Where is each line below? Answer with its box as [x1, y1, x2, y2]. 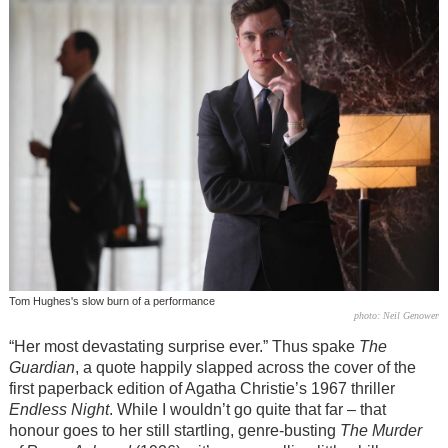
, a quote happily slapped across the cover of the [74, 359, 416, 377]
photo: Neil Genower [354, 309, 440, 321]
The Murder [339, 422, 422, 440]
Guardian [8, 359, 75, 377]
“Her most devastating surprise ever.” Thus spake [8, 338, 359, 356]
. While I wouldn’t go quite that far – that [108, 401, 386, 419]
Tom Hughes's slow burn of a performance [8, 294, 215, 307]
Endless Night [8, 401, 109, 419]
